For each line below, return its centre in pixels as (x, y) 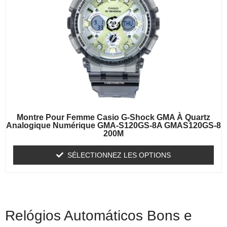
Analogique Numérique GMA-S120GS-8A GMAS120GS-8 (113, 126)
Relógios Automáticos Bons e (99, 216)
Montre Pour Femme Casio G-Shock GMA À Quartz (113, 118)
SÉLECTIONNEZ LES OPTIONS (119, 155)
